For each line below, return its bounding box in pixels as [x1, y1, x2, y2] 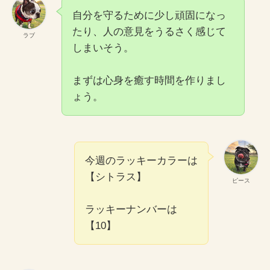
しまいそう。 [72, 42, 134, 54]
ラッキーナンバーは [85, 204, 178, 216]
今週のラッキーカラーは [85, 155, 198, 167]
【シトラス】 [85, 171, 147, 183]
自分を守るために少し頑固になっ [72, 9, 226, 21]
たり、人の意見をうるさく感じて [72, 25, 226, 37]
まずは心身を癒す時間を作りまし [72, 74, 226, 86]
